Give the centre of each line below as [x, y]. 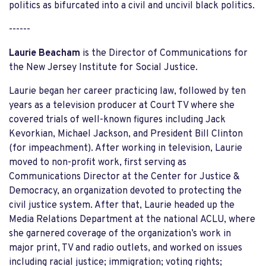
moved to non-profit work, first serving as [98, 162]
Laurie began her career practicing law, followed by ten [127, 91]
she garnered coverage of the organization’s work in [120, 234]
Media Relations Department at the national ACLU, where [132, 219]
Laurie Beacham [45, 53]
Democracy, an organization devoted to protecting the [125, 191]
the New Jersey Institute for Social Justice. [103, 67]
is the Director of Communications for [164, 53]
